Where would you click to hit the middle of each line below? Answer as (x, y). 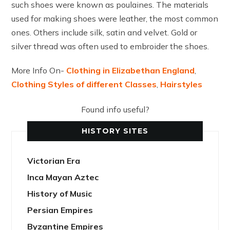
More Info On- (39, 70)
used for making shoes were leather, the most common (115, 18)
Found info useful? (115, 109)
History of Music (60, 193)
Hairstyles (181, 84)
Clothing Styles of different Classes (84, 84)
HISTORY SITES (115, 131)
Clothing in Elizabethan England (131, 70)
